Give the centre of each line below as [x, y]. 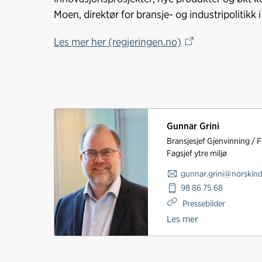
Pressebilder [203, 204]
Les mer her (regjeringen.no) [118, 42]
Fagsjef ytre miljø [197, 153]
